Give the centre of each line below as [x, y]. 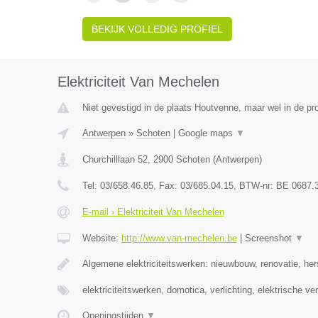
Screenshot [269, 238]
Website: [102, 238]
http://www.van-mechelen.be [179, 238]
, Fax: [166, 186]
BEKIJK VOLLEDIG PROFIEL [157, 29]
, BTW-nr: [254, 186]
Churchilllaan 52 [115, 159]
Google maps [207, 133]
